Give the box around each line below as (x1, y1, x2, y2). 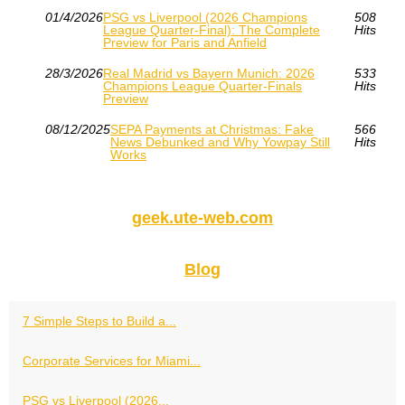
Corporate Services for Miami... (23, 353, 201, 369)
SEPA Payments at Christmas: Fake (110, 122, 314, 137)
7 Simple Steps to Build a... (23, 314, 176, 329)
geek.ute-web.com (132, 209, 273, 228)
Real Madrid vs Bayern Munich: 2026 (103, 66, 315, 81)
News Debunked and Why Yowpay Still (110, 135, 330, 150)
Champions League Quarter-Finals (103, 79, 302, 94)
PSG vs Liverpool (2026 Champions (103, 10, 307, 25)
